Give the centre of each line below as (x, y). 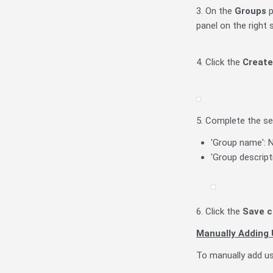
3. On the (215, 11)
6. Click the (219, 212)
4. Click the (219, 62)
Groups (250, 11)
